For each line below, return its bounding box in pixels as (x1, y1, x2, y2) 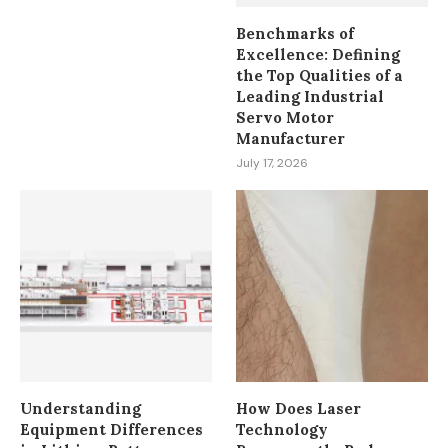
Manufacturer (236, 129, 346, 149)
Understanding (20, 398, 141, 418)
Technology (236, 419, 329, 439)
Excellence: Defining (236, 45, 401, 65)
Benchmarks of (236, 24, 355, 44)
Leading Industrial (236, 87, 385, 107)
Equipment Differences (20, 419, 203, 439)
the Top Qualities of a (236, 66, 404, 86)
